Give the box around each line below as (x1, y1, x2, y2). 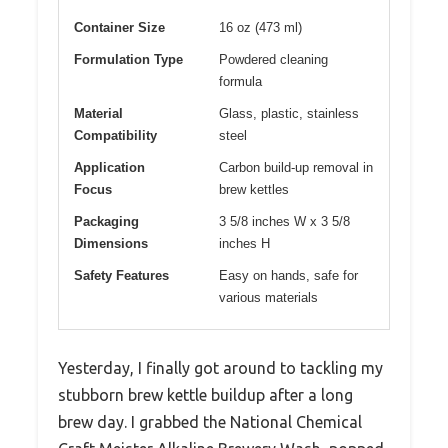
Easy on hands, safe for (219, 268, 358, 284)
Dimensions (74, 236, 148, 252)
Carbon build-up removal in (219, 160, 373, 176)
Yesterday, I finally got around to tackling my (58, 359, 383, 378)
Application (74, 160, 145, 176)
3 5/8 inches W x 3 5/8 (219, 214, 350, 230)
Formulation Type (74, 52, 183, 68)
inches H (219, 236, 270, 252)
